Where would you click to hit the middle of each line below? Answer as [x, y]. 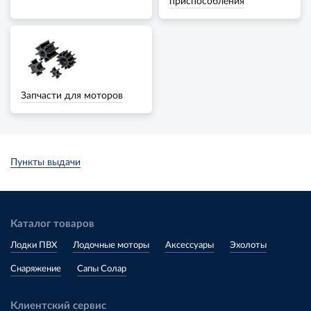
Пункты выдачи [45, 162]
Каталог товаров [52, 224]
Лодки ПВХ [34, 245]
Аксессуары [190, 245]
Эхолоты [248, 245]
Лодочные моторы [111, 245]
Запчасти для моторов [72, 96]
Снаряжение [36, 269]
